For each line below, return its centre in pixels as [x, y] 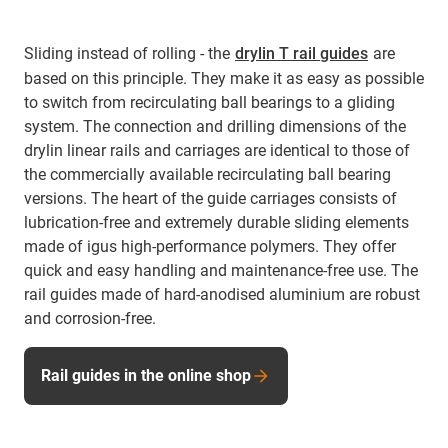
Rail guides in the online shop [146, 375]
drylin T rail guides [301, 53]
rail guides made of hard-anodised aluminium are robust [222, 294]
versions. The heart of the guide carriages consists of [210, 198]
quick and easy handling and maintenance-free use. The [221, 270]
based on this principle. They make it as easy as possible [224, 78]
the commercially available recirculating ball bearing [207, 174]
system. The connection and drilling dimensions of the [215, 126]
